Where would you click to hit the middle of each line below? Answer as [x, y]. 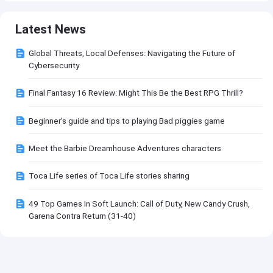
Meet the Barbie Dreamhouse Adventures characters [125, 148]
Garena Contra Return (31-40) [83, 215]
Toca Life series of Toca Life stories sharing [109, 176]
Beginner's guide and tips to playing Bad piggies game [127, 120]
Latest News [51, 29]
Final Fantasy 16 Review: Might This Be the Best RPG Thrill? [136, 93]
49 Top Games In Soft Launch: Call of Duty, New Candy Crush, [140, 203]
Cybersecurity [54, 65]
